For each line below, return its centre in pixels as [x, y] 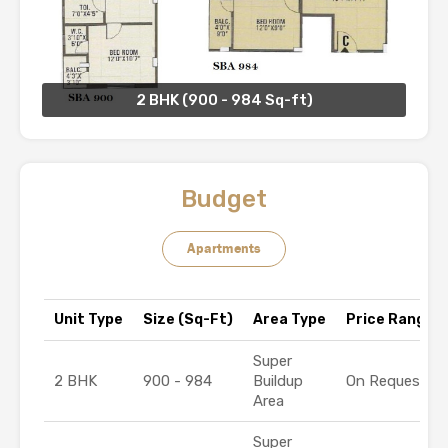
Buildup [278, 381]
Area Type [289, 320]
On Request [386, 381]
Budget [224, 199]
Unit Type [88, 320]
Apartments [224, 249]
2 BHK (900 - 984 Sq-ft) [224, 100]
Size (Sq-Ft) [188, 320]
